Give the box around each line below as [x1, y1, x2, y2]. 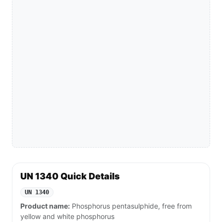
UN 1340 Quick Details [20, 171, 120, 182]
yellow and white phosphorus [20, 212, 114, 221]
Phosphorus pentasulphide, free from [70, 202, 192, 211]
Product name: [20, 202, 70, 211]
